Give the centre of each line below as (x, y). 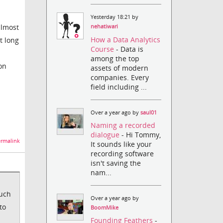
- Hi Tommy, (141, 134)
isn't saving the (116, 163)
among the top (115, 58)
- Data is (130, 49)
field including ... (119, 87)
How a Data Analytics (126, 39)
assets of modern (120, 68)
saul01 (149, 112)
